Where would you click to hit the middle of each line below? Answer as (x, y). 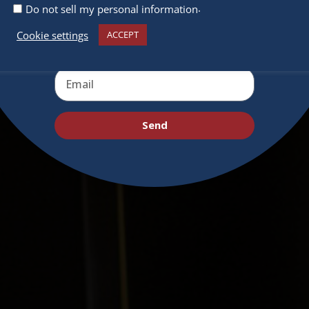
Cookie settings (52, 35)
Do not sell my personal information (112, 9)
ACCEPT (123, 35)
